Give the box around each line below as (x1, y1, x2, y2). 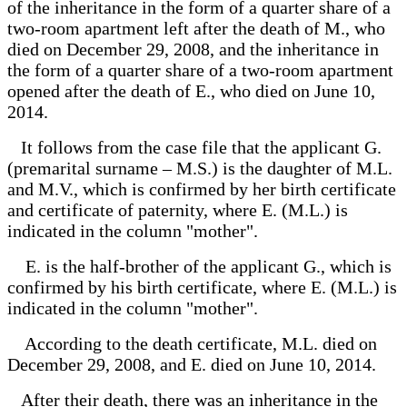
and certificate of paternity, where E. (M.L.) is (7, 199, 348, 220)
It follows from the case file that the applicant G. (7, 136, 382, 157)
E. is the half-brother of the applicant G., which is (7, 255, 392, 276)
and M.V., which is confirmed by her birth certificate (7, 178, 396, 199)
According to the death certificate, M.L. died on (7, 333, 377, 353)
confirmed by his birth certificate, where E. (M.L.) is (7, 276, 397, 297)
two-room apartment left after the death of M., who (7, 17, 385, 38)
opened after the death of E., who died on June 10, (7, 80, 375, 101)
